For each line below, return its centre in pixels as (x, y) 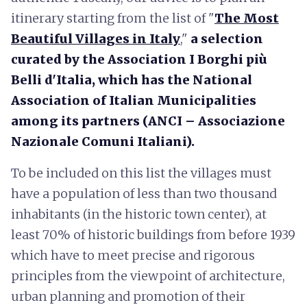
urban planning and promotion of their (128, 296)
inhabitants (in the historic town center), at (139, 214)
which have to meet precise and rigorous (133, 255)
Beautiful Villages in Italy (96, 39)
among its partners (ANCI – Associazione (148, 121)
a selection (227, 39)
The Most (247, 18)
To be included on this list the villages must (141, 173)
